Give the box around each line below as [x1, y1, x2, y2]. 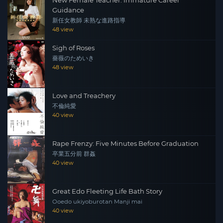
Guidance [52, 5, 84, 14]
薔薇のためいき [52, 54, 94, 62]
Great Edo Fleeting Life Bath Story [52, 187, 162, 195]
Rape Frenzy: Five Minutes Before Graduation [52, 139, 199, 147]
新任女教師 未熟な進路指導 [52, 16, 125, 24]
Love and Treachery [52, 91, 115, 100]
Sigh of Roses [52, 43, 95, 52]
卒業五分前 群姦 [52, 150, 96, 157]
